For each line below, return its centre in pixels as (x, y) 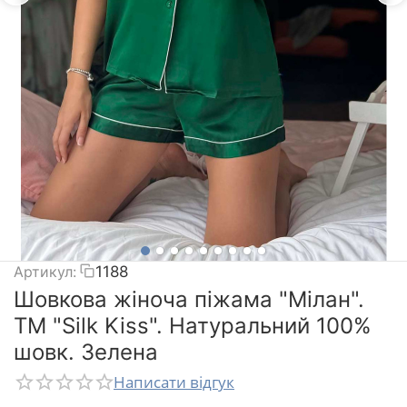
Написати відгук (174, 382)
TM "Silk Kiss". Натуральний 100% (193, 325)
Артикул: (45, 271)
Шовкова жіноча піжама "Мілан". (189, 299)
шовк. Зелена (86, 352)
